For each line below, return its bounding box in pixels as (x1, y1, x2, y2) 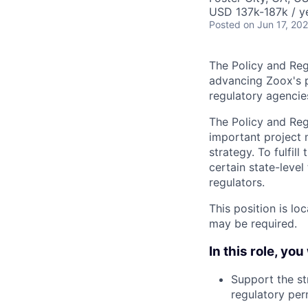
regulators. (209, 175, 265, 189)
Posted (209, 19, 241, 30)
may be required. (209, 217, 297, 230)
